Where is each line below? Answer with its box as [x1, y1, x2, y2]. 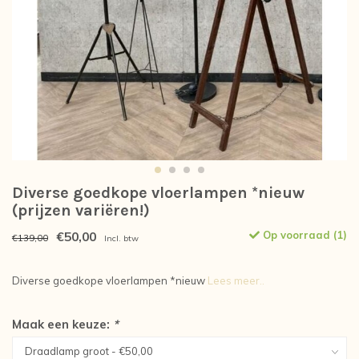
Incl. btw [104, 233, 139, 244]
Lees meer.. [208, 274, 264, 288]
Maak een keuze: [12, 317, 113, 333]
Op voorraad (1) [260, 228, 347, 242]
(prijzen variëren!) [12, 201, 150, 220]
